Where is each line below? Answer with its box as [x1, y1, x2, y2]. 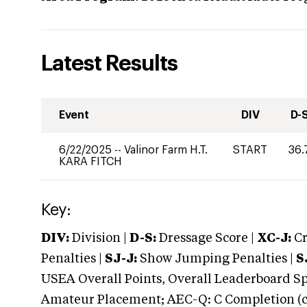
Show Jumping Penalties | [137, 253, 296, 265]
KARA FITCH [59, 156, 122, 167]
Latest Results [41, 53, 177, 75]
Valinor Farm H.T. [124, 145, 208, 156]
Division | [69, 232, 130, 245]
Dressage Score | [156, 232, 254, 245]
